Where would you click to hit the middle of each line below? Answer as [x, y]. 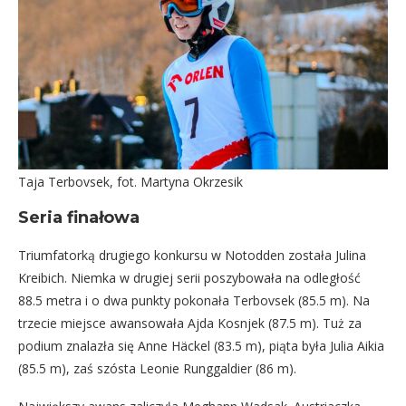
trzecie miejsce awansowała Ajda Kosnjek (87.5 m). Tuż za [190, 323]
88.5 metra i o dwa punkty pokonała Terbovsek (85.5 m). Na [194, 300]
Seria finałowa [79, 217]
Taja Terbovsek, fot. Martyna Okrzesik [130, 181]
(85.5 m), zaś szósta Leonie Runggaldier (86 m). [157, 368]
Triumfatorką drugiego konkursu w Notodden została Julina [192, 255]
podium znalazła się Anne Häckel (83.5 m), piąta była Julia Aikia [201, 345]
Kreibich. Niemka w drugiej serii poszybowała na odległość [189, 277]
